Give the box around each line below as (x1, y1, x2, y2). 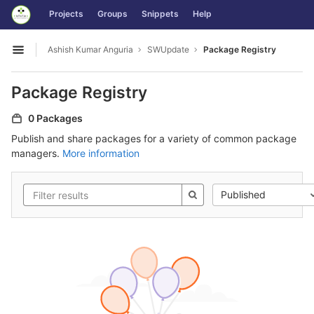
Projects (49, 8, 83, 19)
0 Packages (28, 112, 83, 124)
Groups (97, 8, 128, 19)
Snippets (142, 8, 179, 19)
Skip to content (11, 15, 81, 27)
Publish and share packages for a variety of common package (11, 132, 296, 144)
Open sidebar (11, 50, 74, 62)
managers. (11, 147, 62, 159)
